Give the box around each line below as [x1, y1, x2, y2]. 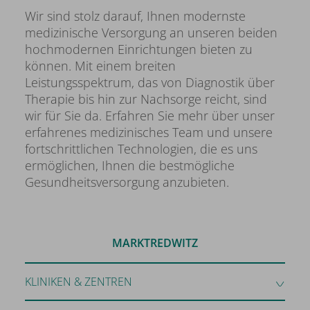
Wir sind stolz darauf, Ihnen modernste [25, 8, 246, 25]
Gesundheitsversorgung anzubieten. [25, 174, 229, 191]
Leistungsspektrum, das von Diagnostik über [25, 74, 275, 91]
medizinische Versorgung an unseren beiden [25, 24, 277, 42]
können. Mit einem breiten [25, 57, 176, 75]
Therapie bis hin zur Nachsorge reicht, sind [25, 91, 267, 108]
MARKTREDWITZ [112, 235, 198, 251]
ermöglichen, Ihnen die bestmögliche [25, 157, 235, 174]
